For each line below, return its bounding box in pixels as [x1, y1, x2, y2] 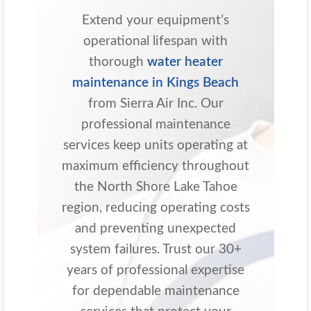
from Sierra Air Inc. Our [87, 97, 224, 111]
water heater [146, 56, 223, 69]
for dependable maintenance [72, 285, 239, 299]
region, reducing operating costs [61, 201, 250, 215]
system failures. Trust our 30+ [69, 243, 242, 257]
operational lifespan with [83, 35, 228, 49]
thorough [88, 56, 147, 69]
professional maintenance [81, 118, 230, 132]
